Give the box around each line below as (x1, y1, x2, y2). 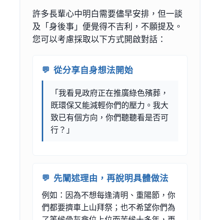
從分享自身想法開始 (54, 63, 133, 76)
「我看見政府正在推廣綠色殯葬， (51, 86, 168, 98)
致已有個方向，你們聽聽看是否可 (51, 111, 168, 123)
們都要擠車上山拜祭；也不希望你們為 (42, 201, 175, 213)
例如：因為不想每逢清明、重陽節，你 (42, 189, 175, 200)
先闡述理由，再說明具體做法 (54, 171, 168, 184)
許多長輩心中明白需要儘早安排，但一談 (32, 7, 183, 19)
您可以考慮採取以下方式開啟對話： (32, 32, 166, 45)
